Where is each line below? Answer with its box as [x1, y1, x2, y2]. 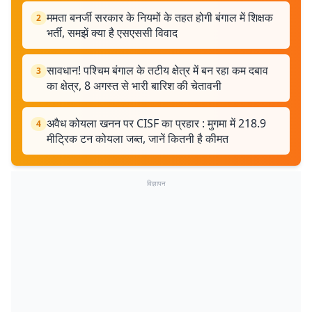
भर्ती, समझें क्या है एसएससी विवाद [47, 25, 178, 40]
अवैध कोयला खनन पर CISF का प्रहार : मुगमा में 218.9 [47, 116, 266, 131]
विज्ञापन [146, 178, 166, 188]
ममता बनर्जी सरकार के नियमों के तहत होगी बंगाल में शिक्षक [47, 10, 273, 25]
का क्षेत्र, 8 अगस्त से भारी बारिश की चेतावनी [47, 78, 221, 93]
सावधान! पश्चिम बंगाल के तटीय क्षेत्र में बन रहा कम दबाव [47, 63, 268, 78]
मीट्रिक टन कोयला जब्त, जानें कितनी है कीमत [47, 131, 228, 146]
